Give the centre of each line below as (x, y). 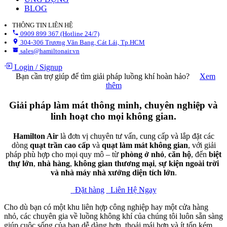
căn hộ (180, 154)
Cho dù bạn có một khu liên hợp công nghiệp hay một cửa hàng (106, 207)
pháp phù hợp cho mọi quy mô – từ (63, 154)
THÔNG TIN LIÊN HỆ (43, 25)
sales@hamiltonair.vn (50, 51)
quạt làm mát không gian (145, 145)
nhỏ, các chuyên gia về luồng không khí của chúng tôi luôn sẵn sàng (113, 216)
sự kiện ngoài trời (189, 163)
